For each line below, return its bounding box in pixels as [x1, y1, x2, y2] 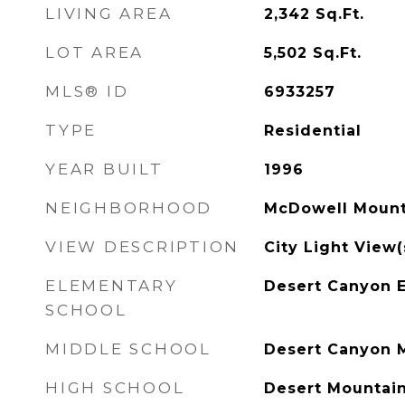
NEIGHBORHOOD [45, 199, 212, 217]
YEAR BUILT [45, 160, 164, 178]
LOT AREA [45, 43, 144, 61]
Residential [263, 122, 362, 139]
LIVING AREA [45, 5, 173, 23]
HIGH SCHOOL [45, 379, 185, 397]
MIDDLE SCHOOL [45, 340, 212, 358]
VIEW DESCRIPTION [45, 238, 240, 256]
